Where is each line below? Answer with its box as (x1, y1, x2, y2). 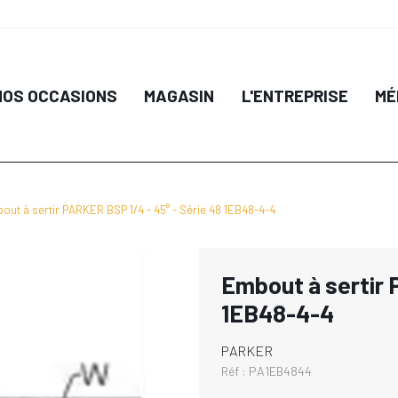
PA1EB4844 (249, 363, 312, 378)
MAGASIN (144, 84, 215, 106)
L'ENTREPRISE (241, 84, 348, 106)
